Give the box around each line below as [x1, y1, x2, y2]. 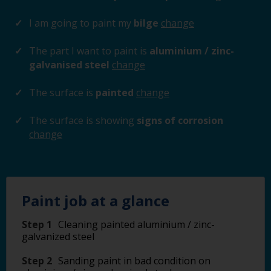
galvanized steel [22, 230, 94, 243]
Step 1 [22, 218, 52, 231]
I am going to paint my [29, 16, 131, 30]
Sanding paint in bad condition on [58, 254, 211, 267]
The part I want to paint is [29, 44, 147, 57]
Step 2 [22, 254, 52, 267]
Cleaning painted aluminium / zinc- [58, 218, 215, 231]
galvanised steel [29, 58, 112, 71]
